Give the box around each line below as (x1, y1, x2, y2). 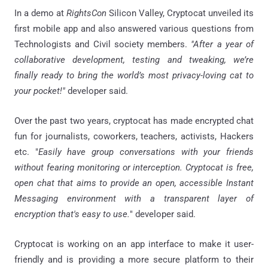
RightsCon (66, 8, 109, 19)
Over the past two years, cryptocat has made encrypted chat (14, 115, 254, 127)
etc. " (14, 147, 38, 158)
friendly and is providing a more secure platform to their (14, 254, 254, 266)
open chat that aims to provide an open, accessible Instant (14, 178, 254, 189)
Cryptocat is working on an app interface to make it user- (14, 239, 254, 250)
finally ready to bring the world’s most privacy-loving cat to (14, 70, 254, 81)
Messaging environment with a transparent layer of (14, 193, 254, 205)
